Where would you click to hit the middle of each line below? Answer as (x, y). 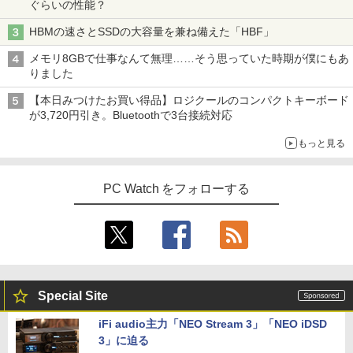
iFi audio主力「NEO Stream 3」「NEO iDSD (213, 323)
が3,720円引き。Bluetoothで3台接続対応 (131, 115)
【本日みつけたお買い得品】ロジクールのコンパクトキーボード (189, 100)
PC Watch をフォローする (176, 188)
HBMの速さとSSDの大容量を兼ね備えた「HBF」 (153, 31)
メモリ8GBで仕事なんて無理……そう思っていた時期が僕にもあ (189, 58)
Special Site (73, 295)
